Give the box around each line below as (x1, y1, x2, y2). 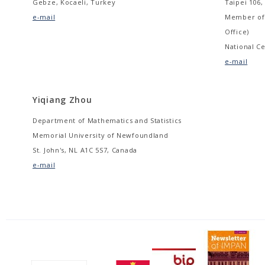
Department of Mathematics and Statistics (33, 116, 182, 125)
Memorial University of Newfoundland (33, 131, 169, 140)
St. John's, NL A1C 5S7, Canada (33, 146, 137, 155)
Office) (225, 27, 249, 37)
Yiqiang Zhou (33, 94, 92, 106)
